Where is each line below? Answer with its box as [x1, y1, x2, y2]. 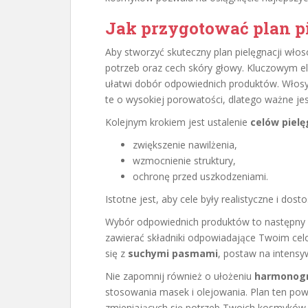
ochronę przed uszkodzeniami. [133, 170, 268, 183]
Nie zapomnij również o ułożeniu [105, 269, 254, 283]
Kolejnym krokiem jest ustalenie [105, 115, 250, 129]
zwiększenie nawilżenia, [133, 138, 237, 151]
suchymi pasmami [128, 247, 218, 260]
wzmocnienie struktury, [133, 154, 236, 167]
